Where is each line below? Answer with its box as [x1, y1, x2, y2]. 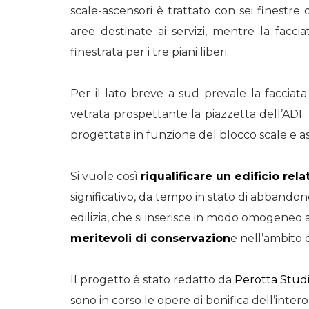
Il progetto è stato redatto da [70, 273, 235, 286]
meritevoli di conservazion [70, 232, 230, 245]
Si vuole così [70, 170, 141, 183]
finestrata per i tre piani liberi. [70, 46, 229, 59]
